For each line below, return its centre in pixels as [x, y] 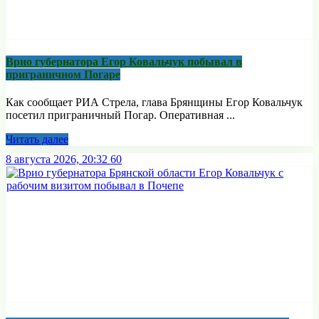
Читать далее [37, 139]
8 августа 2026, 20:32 [57, 159]
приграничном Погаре [63, 74]
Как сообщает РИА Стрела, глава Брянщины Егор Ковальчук [154, 102]
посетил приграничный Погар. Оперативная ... [120, 115]
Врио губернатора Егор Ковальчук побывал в [124, 61]
